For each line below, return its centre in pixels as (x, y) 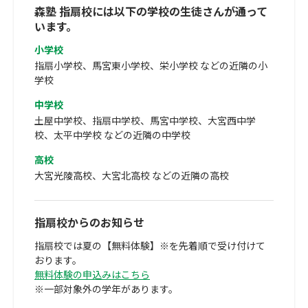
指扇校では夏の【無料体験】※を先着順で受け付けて (150, 245)
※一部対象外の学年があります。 (106, 288)
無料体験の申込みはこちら (92, 274)
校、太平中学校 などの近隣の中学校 (112, 134)
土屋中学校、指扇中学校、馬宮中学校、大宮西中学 (145, 120)
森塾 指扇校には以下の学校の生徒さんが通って (151, 11)
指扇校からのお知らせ (89, 222)
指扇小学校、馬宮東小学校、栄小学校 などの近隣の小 (151, 65)
